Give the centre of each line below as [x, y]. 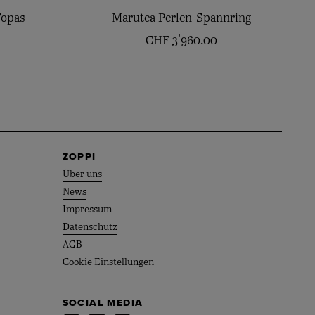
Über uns [82, 175]
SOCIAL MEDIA [103, 303]
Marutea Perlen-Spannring [182, 18]
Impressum [87, 210]
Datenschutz [90, 227]
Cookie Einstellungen [108, 263]
